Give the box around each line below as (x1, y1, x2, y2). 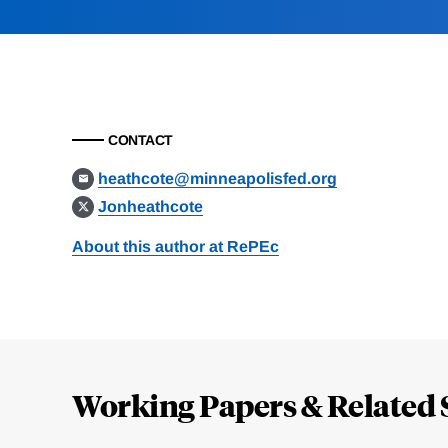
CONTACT (108, 132, 173, 149)
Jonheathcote (98, 198, 204, 216)
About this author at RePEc (72, 238, 279, 256)
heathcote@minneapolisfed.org (98, 170, 338, 188)
